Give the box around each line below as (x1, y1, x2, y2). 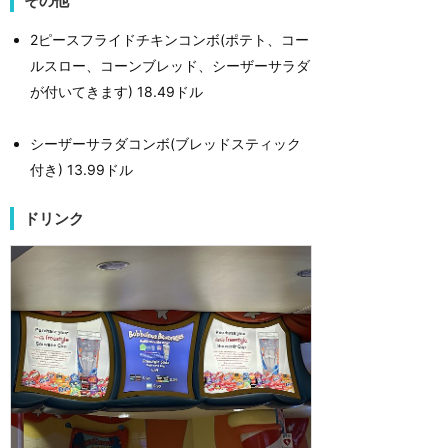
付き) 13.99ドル (30, 161, 133, 179)
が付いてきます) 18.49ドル (30, 83, 203, 101)
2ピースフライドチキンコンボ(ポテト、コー (30, 31, 309, 49)
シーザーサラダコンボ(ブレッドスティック (30, 135, 301, 153)
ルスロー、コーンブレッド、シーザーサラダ (30, 57, 310, 75)
